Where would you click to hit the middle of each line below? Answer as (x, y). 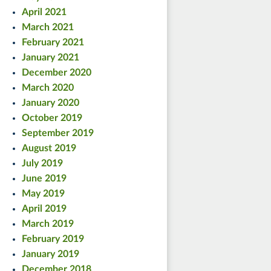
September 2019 (58, 133)
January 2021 (51, 57)
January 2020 (51, 103)
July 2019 (42, 163)
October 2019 (52, 118)
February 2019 (53, 239)
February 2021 (53, 42)
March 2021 (48, 27)
